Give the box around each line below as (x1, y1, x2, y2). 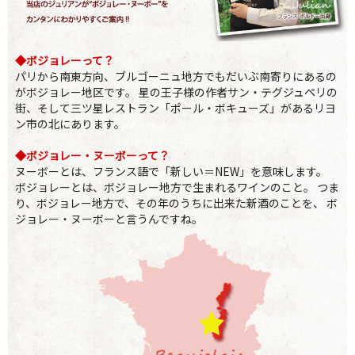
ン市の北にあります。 (14, 115, 125, 132)
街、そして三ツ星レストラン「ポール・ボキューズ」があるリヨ (14, 99, 336, 116)
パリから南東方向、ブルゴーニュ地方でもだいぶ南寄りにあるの (14, 67, 337, 84)
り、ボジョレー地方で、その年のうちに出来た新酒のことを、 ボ (14, 194, 338, 211)
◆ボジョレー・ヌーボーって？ (14, 147, 170, 163)
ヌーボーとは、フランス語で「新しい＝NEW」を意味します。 (14, 162, 327, 179)
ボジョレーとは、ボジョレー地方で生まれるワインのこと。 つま (14, 178, 339, 195)
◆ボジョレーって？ (14, 52, 114, 68)
